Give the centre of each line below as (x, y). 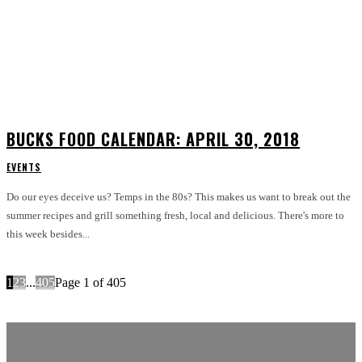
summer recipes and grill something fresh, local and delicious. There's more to (175, 216)
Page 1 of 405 (90, 283)
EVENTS (24, 167)
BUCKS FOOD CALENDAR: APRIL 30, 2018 (153, 139)
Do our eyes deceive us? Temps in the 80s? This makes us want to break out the (179, 197)
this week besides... (48, 234)
